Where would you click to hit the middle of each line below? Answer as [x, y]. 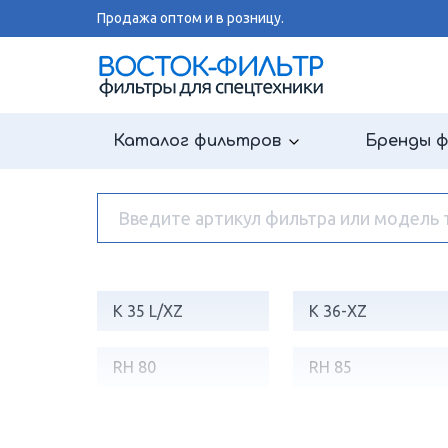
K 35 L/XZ [148, 311]
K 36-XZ [337, 311]
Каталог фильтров [197, 141]
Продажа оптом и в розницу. [190, 18]
